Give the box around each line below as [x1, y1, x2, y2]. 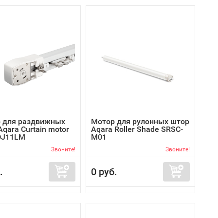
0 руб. [91, 166, 117, 178]
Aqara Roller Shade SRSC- [91, 125, 183, 134]
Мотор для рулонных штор [91, 117, 189, 126]
